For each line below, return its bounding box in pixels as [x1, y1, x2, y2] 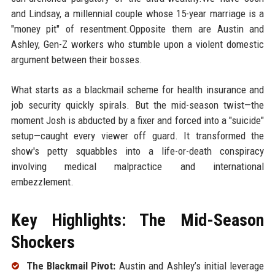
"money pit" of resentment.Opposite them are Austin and [10, 22, 265, 35]
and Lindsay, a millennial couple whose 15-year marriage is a [10, 7, 265, 20]
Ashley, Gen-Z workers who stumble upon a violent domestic [10, 37, 265, 50]
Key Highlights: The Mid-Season [10, 209, 265, 230]
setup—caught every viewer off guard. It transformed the [10, 129, 265, 142]
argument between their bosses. [10, 53, 142, 66]
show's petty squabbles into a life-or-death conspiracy [10, 144, 265, 157]
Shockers [10, 231, 75, 252]
